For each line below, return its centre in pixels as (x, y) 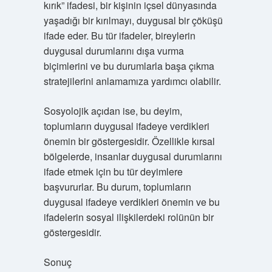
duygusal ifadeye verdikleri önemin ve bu (131, 202)
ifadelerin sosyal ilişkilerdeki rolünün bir (128, 217)
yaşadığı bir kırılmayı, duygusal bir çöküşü (133, 20)
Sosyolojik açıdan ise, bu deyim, (113, 111)
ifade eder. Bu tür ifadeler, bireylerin (119, 36)
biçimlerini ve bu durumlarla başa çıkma (129, 66)
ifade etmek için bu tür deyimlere (113, 172)
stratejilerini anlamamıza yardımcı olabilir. (132, 81)
